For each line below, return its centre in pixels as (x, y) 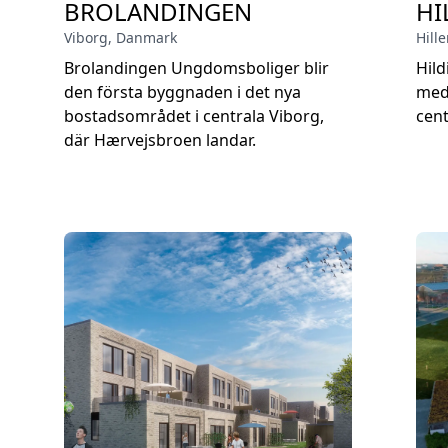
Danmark (146, 37)
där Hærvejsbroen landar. (160, 140)
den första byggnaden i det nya (182, 92)
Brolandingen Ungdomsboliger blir (196, 68)
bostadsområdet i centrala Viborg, (194, 116)
